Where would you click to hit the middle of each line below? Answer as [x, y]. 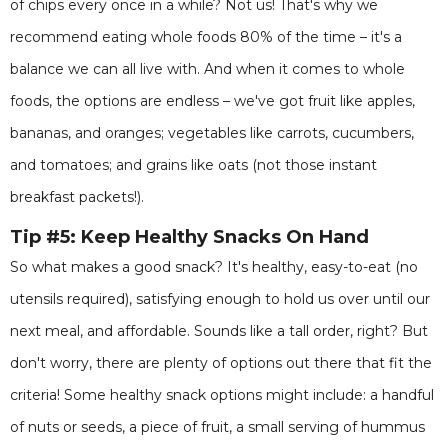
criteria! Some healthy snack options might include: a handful [222, 395]
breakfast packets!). [77, 197]
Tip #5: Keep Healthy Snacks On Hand [189, 237]
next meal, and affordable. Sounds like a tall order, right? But [219, 331]
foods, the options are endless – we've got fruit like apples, [212, 101]
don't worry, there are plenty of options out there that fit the [221, 363]
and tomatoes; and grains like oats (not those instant [193, 165]
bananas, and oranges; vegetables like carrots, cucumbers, [212, 133]
